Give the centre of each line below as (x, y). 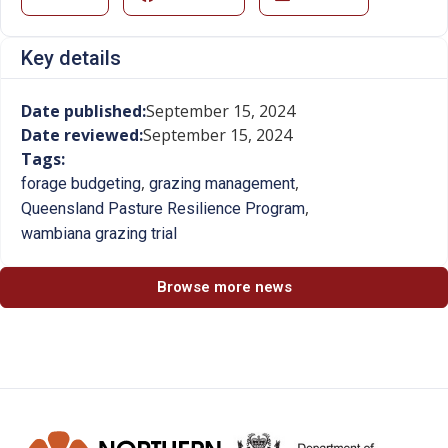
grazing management (222, 184)
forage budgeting (81, 184)
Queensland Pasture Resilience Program (163, 209)
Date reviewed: (82, 135)
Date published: (83, 111)
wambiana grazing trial (99, 234)
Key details (71, 58)
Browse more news (224, 287)
